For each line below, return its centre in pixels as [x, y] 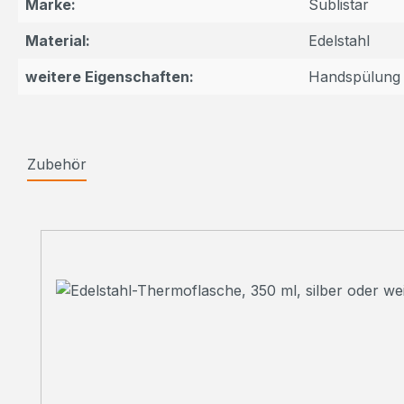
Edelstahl [339, 41]
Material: [58, 41]
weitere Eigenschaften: [110, 77]
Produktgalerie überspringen [138, 219]
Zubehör [57, 165]
